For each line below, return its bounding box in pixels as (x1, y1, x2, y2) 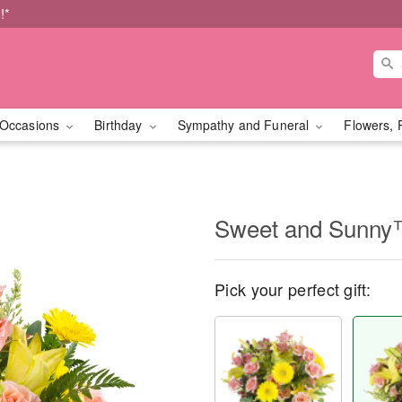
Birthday (94, 116, 146, 134)
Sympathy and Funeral (177, 116, 313, 134)
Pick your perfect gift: (214, 277, 371, 301)
